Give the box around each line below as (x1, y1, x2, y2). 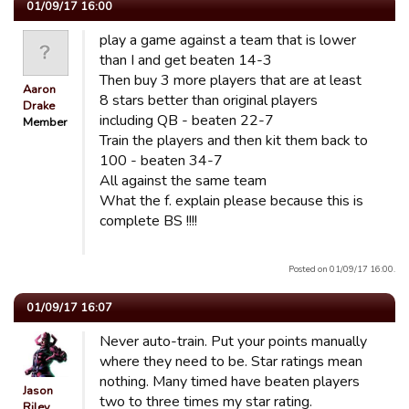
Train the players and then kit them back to (100, 131, 368, 151)
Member (23, 114, 68, 131)
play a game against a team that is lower (100, 30, 356, 50)
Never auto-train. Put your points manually (100, 331, 367, 351)
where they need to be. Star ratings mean (100, 351, 362, 372)
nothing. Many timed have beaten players (100, 372, 360, 392)
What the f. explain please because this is (100, 191, 363, 211)
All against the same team (100, 171, 267, 191)
